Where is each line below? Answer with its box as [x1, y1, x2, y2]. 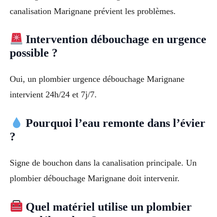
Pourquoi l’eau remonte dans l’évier [23, 117, 206, 130]
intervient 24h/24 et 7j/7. [10, 90, 97, 100]
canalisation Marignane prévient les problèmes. [10, 6, 176, 16]
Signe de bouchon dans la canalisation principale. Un [10, 158, 197, 168]
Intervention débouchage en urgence [23, 33, 207, 46]
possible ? [10, 46, 58, 60]
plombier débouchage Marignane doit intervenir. [10, 173, 180, 184]
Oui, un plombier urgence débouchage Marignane [10, 74, 185, 84]
